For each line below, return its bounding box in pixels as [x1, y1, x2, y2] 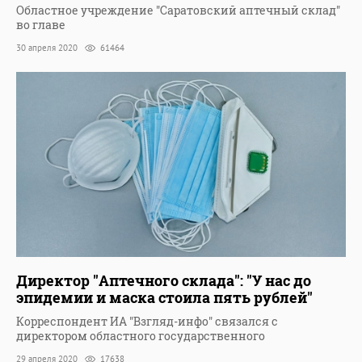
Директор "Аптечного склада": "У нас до [16, 271, 311, 291]
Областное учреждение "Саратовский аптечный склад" [16, 2, 340, 19]
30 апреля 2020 [16, 42, 80, 54]
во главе [16, 17, 65, 33]
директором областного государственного [16, 328, 265, 344]
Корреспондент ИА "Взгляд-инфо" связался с [16, 314, 278, 330]
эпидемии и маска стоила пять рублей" [16, 288, 313, 308]
